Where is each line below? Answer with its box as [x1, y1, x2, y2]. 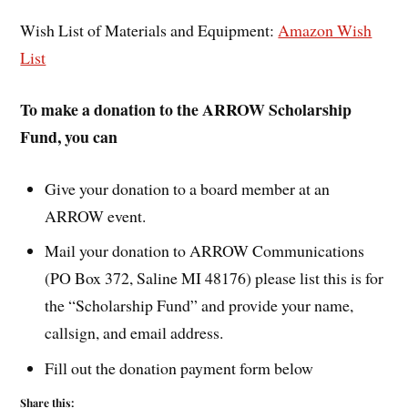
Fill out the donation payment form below [45, 357, 314, 380]
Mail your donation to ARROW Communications [45, 240, 365, 262]
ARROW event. [45, 204, 147, 227]
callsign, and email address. [45, 321, 224, 344]
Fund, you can [20, 124, 118, 148]
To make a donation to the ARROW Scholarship [20, 97, 352, 121]
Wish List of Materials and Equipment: [20, 18, 279, 41]
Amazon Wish [278, 18, 372, 41]
